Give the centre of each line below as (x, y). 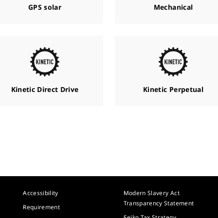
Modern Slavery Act (151, 193)
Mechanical (173, 7)
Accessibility (41, 193)
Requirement (42, 207)
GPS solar (45, 7)
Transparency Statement (159, 203)
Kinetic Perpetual (173, 89)
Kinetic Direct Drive (45, 89)
